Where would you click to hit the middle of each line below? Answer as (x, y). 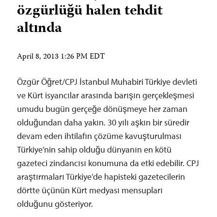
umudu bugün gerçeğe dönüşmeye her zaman (102, 109)
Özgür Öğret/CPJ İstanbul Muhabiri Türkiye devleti (107, 82)
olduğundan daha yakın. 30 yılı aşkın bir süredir (103, 122)
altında (39, 29)
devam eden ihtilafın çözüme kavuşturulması (99, 136)
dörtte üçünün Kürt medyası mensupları (90, 190)
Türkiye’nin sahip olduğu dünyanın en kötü (94, 149)
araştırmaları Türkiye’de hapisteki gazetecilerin (101, 177)
